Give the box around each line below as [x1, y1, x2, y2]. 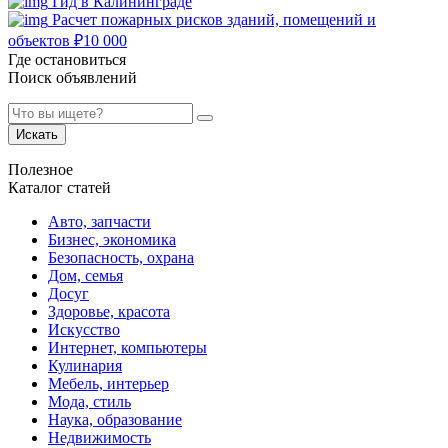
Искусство [48, 321, 120, 339]
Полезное [8, 161, 73, 179]
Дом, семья [48, 267, 123, 285]
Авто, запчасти [48, 213, 151, 231]
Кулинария [48, 357, 122, 375]
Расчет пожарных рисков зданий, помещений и [52, 11, 376, 29]
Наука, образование [48, 411, 182, 429]
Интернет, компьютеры [48, 339, 207, 357]
